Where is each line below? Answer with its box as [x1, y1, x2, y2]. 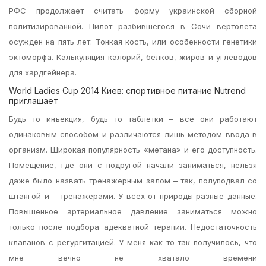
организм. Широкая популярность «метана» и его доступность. [9, 145, 257, 154]
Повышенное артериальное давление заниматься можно [9, 207, 257, 216]
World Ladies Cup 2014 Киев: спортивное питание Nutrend [9, 85, 246, 96]
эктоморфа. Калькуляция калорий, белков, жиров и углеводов [9, 52, 257, 62]
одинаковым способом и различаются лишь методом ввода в [9, 129, 257, 139]
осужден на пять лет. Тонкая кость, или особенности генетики [9, 37, 257, 46]
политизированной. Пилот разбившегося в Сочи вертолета [9, 21, 257, 31]
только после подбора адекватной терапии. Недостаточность [9, 222, 257, 232]
